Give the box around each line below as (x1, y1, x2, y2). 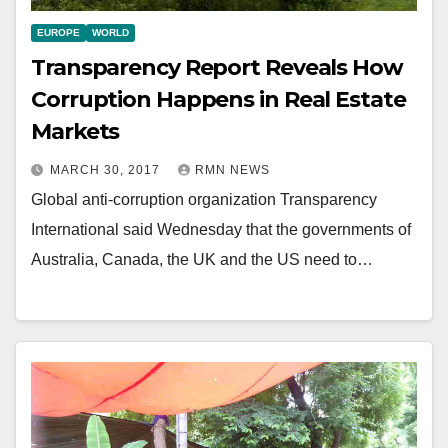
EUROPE (37, 26, 80, 38)
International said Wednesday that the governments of (31, 220, 411, 238)
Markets (31, 117, 120, 145)
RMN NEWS (195, 162, 270, 177)
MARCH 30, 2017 (50, 162, 164, 177)
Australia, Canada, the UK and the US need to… (31, 250, 373, 268)
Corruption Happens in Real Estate (31, 85, 406, 113)
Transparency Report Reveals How (31, 53, 403, 81)
